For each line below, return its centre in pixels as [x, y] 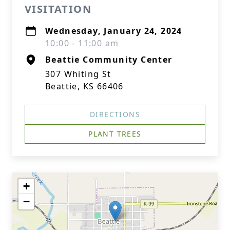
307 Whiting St [78, 74]
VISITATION [58, 9]
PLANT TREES [115, 134]
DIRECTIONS [115, 114]
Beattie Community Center [109, 60]
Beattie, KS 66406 [84, 86]
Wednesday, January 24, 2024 [114, 31]
